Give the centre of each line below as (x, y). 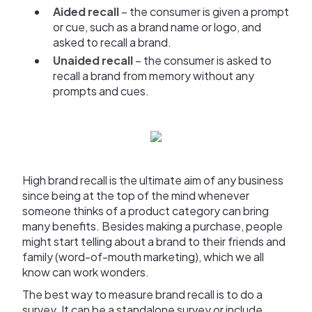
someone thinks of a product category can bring (146, 211)
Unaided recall (93, 61)
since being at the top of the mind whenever (136, 196)
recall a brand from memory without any (154, 76)
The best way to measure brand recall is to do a (142, 295)
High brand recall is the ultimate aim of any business (153, 180)
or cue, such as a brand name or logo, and (157, 27)
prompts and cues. (101, 91)
